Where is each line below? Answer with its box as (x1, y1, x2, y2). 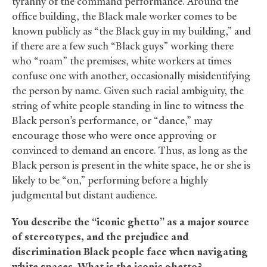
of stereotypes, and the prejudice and (12, 230, 188, 244)
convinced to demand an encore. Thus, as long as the (12, 144, 247, 157)
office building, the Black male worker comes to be (12, 10, 237, 23)
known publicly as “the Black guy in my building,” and (12, 24, 251, 38)
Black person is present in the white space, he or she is (12, 159, 250, 172)
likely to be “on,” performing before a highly (12, 173, 208, 187)
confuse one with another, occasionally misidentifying (12, 69, 250, 83)
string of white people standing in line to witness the (12, 99, 244, 113)
